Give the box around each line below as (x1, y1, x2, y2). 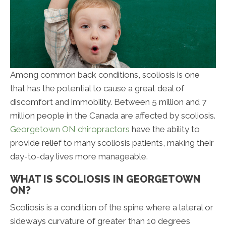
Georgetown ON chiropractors (10, 124, 130, 134)
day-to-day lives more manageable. (10, 151, 148, 161)
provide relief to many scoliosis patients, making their (10, 137, 214, 148)
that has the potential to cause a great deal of (10, 83, 184, 93)
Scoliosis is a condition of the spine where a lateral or (10, 202, 213, 212)
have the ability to (130, 124, 200, 134)
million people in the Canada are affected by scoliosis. (10, 110, 215, 121)
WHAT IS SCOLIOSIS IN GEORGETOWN (10, 173, 201, 185)
